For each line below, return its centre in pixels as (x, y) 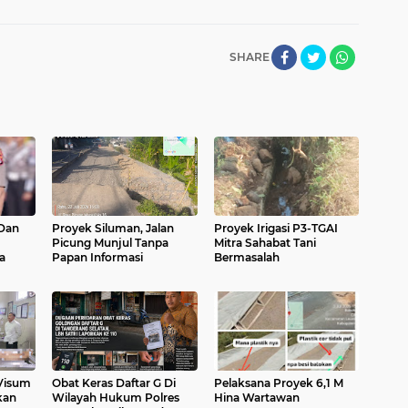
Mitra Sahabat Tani (265, 242)
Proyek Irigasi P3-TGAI (275, 228)
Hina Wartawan (256, 397)
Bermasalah (246, 257)
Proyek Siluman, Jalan (113, 228)
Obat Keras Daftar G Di (114, 382)
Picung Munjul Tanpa (110, 242)
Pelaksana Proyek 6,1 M (265, 382)
